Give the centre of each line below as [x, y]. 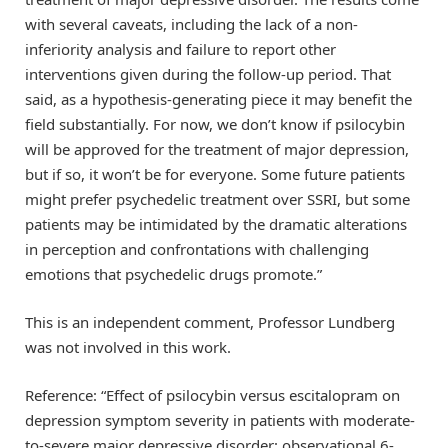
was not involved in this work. [128, 346]
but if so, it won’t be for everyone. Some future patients [215, 173]
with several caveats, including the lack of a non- [191, 23]
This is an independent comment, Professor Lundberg [210, 321]
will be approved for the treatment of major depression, [217, 148]
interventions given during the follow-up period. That [208, 73]
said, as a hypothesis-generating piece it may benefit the [218, 98]
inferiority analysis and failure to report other [180, 48]
